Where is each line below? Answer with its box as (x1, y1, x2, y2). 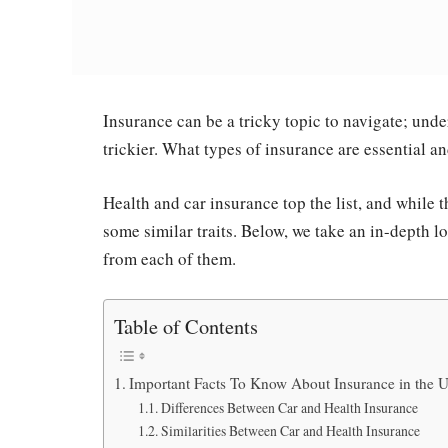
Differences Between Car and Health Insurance (160, 398, 418, 418)
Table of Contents (114, 312, 258, 341)
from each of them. (103, 247, 236, 271)
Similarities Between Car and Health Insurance (160, 421, 420, 441)
